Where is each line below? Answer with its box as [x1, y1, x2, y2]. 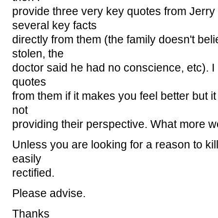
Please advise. [12, 187, 86, 200]
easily [12, 153, 41, 165]
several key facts [12, 19, 97, 32]
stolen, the [12, 48, 64, 60]
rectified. [12, 167, 54, 180]
